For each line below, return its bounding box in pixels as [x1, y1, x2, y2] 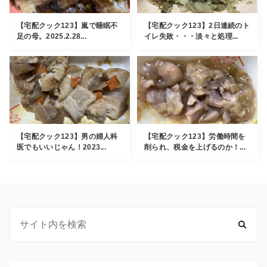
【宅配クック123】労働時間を [144, 132, 246, 141]
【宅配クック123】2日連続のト [144, 21, 250, 30]
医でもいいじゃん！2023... [17, 142, 107, 151]
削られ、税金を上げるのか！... [144, 142, 246, 151]
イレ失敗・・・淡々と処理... [144, 32, 238, 41]
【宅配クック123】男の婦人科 [17, 132, 118, 141]
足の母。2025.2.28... [17, 32, 87, 41]
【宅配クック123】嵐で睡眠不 [17, 21, 118, 30]
